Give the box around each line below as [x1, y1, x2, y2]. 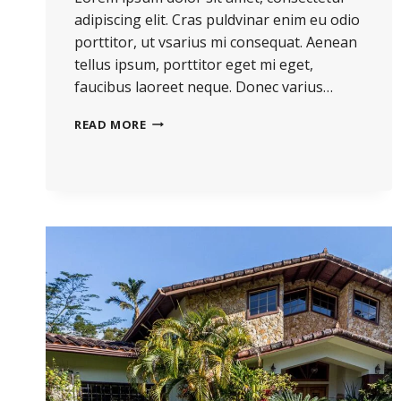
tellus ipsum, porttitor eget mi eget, [74, 54, 313, 74]
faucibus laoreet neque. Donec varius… [74, 76, 333, 97]
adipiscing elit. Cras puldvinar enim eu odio [74, 9, 360, 30]
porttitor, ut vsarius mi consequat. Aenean [74, 31, 357, 52]
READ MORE [74, 115, 147, 132]
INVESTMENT [146, 149, 228, 166]
